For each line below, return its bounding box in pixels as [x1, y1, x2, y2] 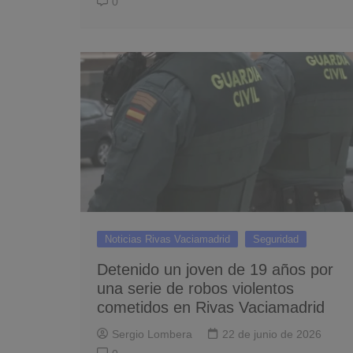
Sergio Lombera [112, 327, 192, 340]
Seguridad [253, 232, 299, 245]
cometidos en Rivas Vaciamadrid [97, 298, 325, 316]
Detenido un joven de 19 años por [97, 260, 333, 278]
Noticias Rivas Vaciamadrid [105, 232, 230, 245]
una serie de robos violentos [97, 279, 294, 297]
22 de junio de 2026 [222, 327, 321, 340]
